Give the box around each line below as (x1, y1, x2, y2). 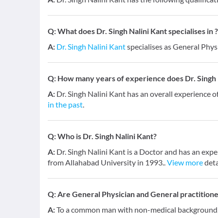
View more (167, 158, 203, 167)
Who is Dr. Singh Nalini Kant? (57, 131, 157, 141)
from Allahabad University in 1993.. (48, 158, 167, 167)
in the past (48, 100, 83, 109)
